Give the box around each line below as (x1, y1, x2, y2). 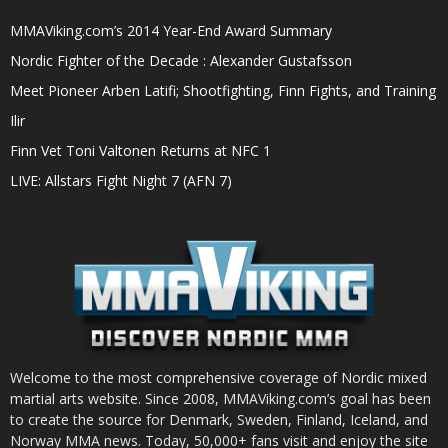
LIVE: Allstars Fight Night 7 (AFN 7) (10, 171, 232, 191)
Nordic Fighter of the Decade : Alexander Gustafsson (10, 51, 352, 71)
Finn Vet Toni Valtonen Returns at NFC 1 (10, 141, 271, 161)
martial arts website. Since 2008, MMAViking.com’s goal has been (10, 389, 431, 409)
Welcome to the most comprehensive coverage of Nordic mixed (10, 368, 427, 388)
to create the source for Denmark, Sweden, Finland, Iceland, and (10, 410, 428, 430)
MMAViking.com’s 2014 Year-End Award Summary (10, 21, 332, 41)
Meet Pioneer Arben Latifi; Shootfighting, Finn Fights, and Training (10, 81, 436, 101)
